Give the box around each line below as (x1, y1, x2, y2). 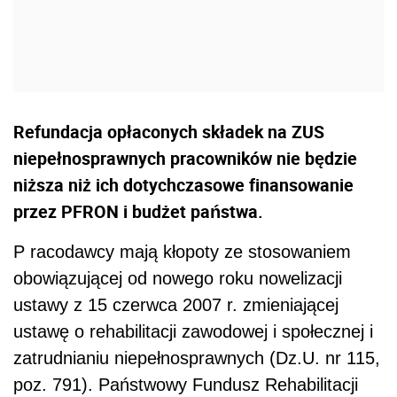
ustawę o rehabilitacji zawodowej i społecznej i (13, 322, 373, 342)
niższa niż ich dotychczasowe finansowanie (13, 173, 354, 198)
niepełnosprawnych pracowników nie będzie (13, 146, 357, 171)
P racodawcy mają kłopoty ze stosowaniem (13, 242, 351, 262)
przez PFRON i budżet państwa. (13, 199, 263, 224)
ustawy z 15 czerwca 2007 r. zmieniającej (13, 295, 339, 315)
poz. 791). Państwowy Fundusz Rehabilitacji (13, 375, 358, 395)
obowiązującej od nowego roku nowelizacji (13, 269, 342, 289)
